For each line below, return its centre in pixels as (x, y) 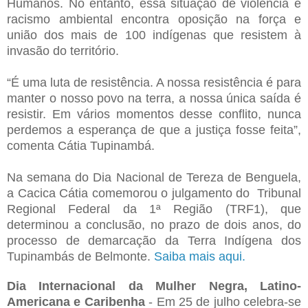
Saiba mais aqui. (200, 256)
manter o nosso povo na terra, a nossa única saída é (154, 98)
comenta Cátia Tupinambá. (81, 145)
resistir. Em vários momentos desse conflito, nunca (154, 114)
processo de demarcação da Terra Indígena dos (154, 240)
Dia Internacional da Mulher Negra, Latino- (154, 286)
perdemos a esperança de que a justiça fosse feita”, (154, 130)
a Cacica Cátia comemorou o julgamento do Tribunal (154, 193)
